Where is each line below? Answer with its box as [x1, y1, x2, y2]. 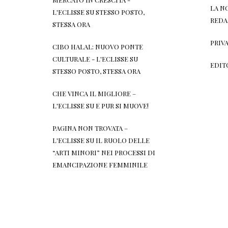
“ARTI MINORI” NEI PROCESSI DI [52, 148, 156, 157]
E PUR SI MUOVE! [96, 101, 149, 110]
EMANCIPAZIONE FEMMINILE [52, 160, 148, 169]
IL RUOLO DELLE [96, 135, 150, 145]
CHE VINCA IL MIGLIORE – [52, 89, 136, 98]
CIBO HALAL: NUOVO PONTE [52, 42, 144, 51]
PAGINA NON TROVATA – [52, 123, 128, 132]
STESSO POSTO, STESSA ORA [52, 66, 141, 75]
